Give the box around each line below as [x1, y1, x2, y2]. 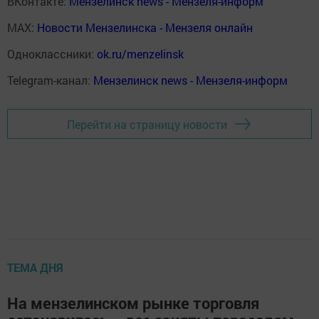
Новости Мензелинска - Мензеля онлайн [37, 20, 253, 35]
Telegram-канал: [7, 73, 93, 88]
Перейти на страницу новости [67, 116, 227, 132]
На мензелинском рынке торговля [7, 293, 259, 313]
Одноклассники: [7, 46, 97, 61]
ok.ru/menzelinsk [97, 46, 184, 61]
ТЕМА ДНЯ [7, 260, 63, 275]
